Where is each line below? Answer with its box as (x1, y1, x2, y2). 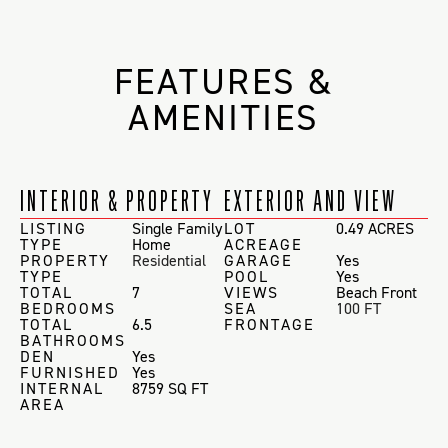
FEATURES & (113, 58, 335, 107)
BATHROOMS (20, 330, 126, 352)
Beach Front (336, 282, 418, 304)
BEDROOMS (20, 298, 116, 320)
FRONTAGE (224, 314, 315, 336)
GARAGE (224, 250, 293, 272)
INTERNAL (20, 378, 104, 400)
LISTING (20, 218, 87, 240)
